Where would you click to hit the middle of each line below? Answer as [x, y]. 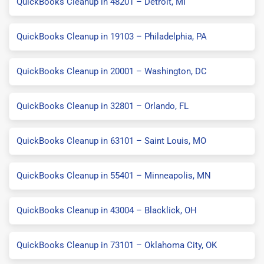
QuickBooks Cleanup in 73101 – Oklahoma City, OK [117, 245]
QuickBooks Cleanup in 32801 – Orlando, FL [103, 106]
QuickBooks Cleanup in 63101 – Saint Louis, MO [111, 141]
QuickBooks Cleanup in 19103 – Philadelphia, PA [112, 36]
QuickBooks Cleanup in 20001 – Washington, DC [112, 71]
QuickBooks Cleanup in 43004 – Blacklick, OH [107, 210]
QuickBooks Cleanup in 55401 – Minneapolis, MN [114, 175]
